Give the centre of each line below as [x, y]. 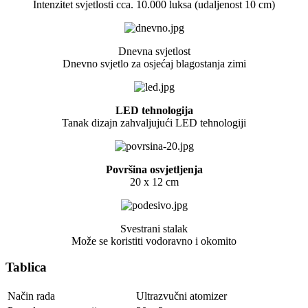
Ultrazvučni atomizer [181, 296]
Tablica [26, 267]
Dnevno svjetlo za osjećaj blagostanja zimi [154, 63]
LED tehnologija [154, 110]
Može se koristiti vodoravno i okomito [154, 241]
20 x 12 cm [154, 181]
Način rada [31, 296]
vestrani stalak [157, 228]
